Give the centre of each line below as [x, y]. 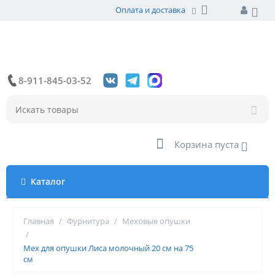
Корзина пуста [207, 144]
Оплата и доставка [150, 10]
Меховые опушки [156, 221]
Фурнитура [88, 221]
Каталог [48, 181]
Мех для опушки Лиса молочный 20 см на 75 [108, 248]
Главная [39, 221]
